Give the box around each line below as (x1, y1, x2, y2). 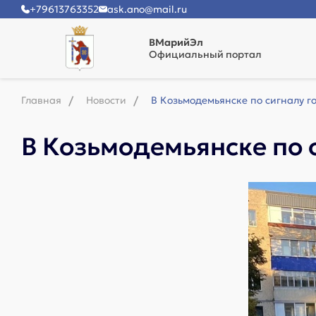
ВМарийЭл (149, 36, 203, 49)
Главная (21, 94, 61, 107)
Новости (86, 94, 126, 107)
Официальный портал (149, 48, 262, 61)
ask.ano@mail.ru (107, 3, 187, 16)
